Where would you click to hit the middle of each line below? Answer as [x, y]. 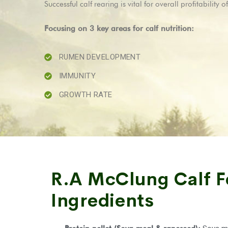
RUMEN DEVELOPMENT [100, 57]
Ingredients [103, 201]
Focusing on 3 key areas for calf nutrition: [119, 28]
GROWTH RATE [85, 95]
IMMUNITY [77, 76]
